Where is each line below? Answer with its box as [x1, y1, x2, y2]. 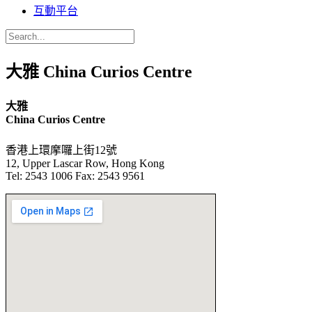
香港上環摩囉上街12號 [6, 144, 117, 157]
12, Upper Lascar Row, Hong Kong [6, 157, 164, 170]
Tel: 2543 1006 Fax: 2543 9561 [6, 170, 145, 182]
